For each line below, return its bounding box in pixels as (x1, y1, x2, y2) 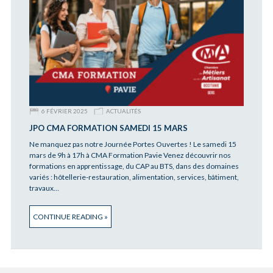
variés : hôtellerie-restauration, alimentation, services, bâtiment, (29, 172, 239, 182)
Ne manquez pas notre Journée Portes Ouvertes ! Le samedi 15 (29, 140, 236, 149)
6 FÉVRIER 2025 (41, 108, 88, 115)
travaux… (29, 183, 59, 193)
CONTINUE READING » (32, 212, 108, 222)
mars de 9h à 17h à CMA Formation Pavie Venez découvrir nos (29, 151, 231, 160)
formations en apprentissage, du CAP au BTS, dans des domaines (29, 161, 239, 171)
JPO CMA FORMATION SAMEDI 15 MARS (29, 123, 188, 133)
